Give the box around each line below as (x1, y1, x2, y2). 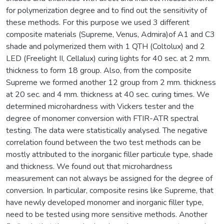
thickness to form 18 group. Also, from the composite (6, 64, 191, 76)
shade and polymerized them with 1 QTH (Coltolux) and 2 (6, 40, 205, 52)
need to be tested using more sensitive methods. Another (6, 208, 207, 220)
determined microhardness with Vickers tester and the (6, 100, 194, 112)
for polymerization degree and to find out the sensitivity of (6, 4, 207, 16)
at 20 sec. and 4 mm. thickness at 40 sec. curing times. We (6, 88, 209, 100)
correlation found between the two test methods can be (6, 136, 201, 148)
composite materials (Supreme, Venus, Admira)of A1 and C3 (6, 28, 215, 40)
